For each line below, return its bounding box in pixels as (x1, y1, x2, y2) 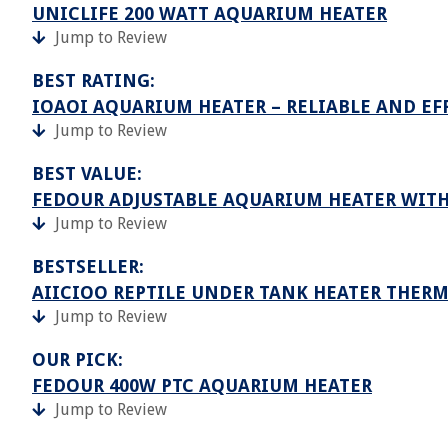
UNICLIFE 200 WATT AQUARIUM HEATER (32, 3, 387, 24)
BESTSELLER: (32, 256, 144, 277)
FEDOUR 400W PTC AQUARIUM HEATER (32, 375, 372, 396)
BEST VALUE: (32, 163, 142, 184)
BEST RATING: (32, 70, 155, 91)
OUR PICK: (32, 349, 123, 370)
